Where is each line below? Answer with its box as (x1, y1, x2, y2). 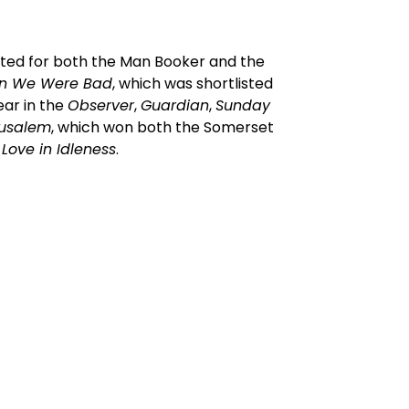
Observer (67, 95, 134, 116)
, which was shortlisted (111, 73, 273, 94)
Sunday (215, 95, 270, 116)
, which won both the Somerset (50, 117, 274, 138)
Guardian (140, 95, 209, 116)
